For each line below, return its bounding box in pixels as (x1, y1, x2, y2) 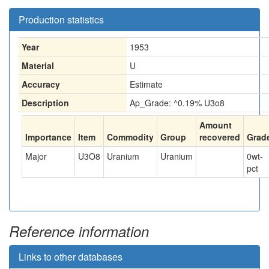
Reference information (9, 221, 149, 241)
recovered (199, 131, 240, 143)
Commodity (107, 131, 154, 143)
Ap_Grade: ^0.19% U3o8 (130, 97, 225, 109)
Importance (25, 131, 71, 143)
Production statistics (19, 13, 104, 26)
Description (22, 97, 69, 109)
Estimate (130, 78, 163, 90)
